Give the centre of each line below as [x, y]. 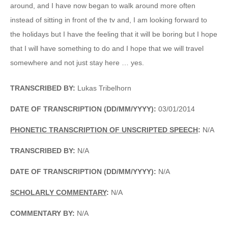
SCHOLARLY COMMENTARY [58, 192]
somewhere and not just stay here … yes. [77, 62]
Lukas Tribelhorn [103, 88]
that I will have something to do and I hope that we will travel [107, 48]
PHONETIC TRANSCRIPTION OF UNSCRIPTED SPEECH [104, 130]
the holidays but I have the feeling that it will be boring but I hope [114, 34]
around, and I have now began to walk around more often [103, 5]
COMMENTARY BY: [42, 213]
